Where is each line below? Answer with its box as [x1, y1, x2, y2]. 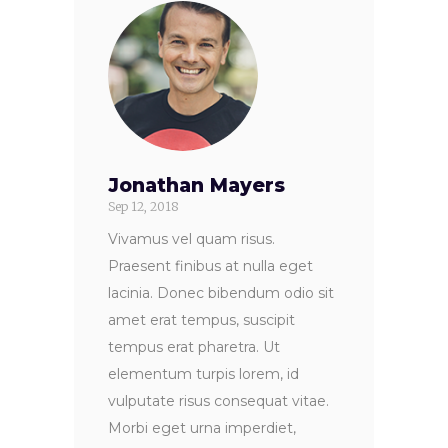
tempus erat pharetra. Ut [108, 338, 280, 357]
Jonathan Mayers [108, 173, 285, 197]
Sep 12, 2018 [108, 199, 179, 215]
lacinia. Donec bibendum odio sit [108, 284, 334, 303]
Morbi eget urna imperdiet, [108, 419, 296, 438]
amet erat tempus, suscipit [108, 311, 295, 330]
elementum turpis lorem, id [108, 365, 299, 384]
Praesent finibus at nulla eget [108, 257, 313, 276]
